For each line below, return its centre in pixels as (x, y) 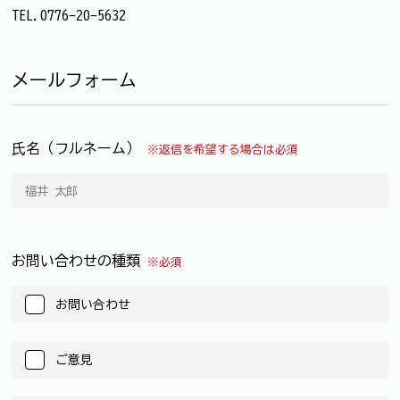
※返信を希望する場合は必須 (223, 149)
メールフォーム (74, 79)
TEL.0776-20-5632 (69, 15)
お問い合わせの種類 (79, 260)
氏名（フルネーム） (79, 148)
